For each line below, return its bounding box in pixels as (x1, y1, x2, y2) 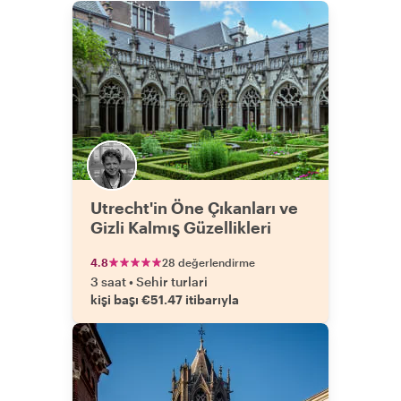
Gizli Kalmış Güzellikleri (90, 218, 271, 237)
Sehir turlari (136, 274, 208, 289)
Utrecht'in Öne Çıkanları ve (90, 198, 298, 218)
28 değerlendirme (162, 256, 255, 269)
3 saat (90, 274, 126, 289)
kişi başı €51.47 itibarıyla (90, 292, 239, 307)
